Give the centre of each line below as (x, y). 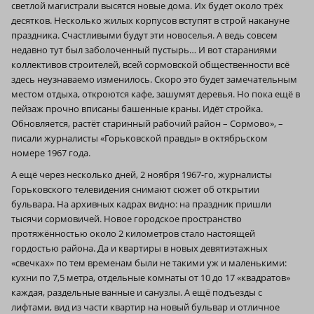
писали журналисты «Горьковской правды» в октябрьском (139, 138)
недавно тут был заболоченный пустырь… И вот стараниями (144, 49)
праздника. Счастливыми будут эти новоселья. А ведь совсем (144, 35)
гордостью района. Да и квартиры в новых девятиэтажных (139, 248)
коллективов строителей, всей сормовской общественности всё (150, 64)
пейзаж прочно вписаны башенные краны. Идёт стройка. (137, 108)
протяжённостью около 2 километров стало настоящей (133, 233)
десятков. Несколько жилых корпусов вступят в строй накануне (150, 20)
